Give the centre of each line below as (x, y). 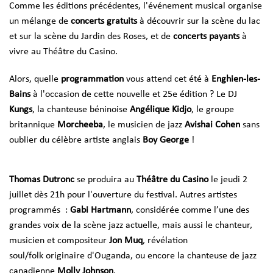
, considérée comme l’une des (190, 211)
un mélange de (39, 22)
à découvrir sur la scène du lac (200, 22)
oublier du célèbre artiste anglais (75, 140)
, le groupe (213, 110)
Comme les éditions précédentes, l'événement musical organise (136, 6)
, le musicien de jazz (143, 125)
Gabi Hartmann (101, 211)
